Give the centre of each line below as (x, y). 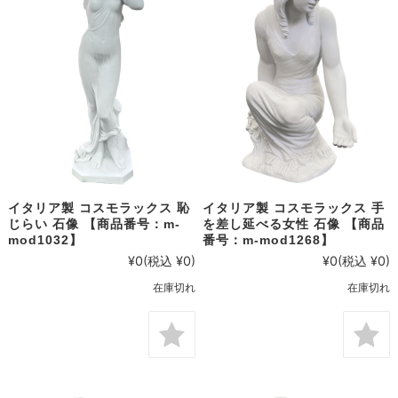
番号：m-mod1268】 (269, 240)
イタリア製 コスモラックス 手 (294, 208)
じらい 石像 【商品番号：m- (94, 224)
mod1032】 (45, 240)
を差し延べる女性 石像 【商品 (294, 224)
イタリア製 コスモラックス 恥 (99, 208)
